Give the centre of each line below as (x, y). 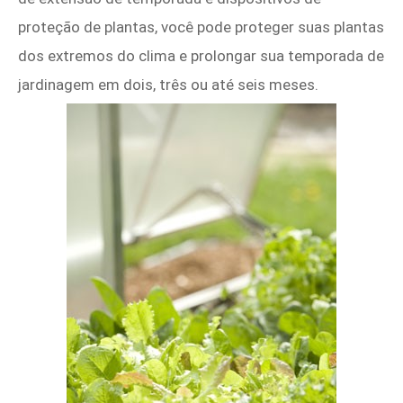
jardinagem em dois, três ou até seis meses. (168, 85)
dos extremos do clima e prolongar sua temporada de (201, 56)
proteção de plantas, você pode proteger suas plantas (201, 27)
